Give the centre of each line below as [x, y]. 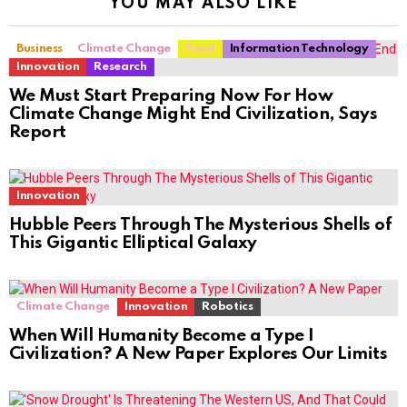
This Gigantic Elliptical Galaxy [133, 243]
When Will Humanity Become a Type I [162, 336]
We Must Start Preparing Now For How [171, 96]
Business [40, 49]
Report [38, 133]
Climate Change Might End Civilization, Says [194, 114]
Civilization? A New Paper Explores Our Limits [199, 354]
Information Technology [299, 49]
